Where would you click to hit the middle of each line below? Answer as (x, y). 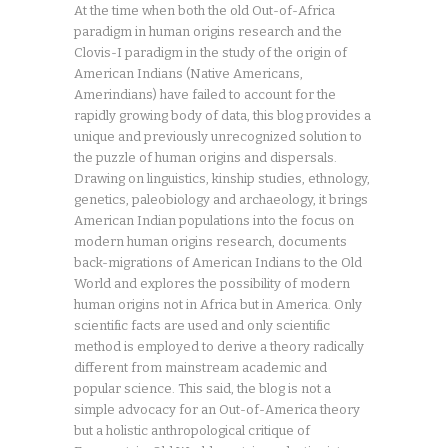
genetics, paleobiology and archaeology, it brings (221, 199)
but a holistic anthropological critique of (192, 430)
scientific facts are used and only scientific (202, 325)
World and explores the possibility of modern (212, 283)
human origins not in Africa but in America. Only (218, 304)
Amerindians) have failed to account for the (205, 94)
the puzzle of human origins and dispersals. (205, 157)
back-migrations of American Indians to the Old (218, 262)
